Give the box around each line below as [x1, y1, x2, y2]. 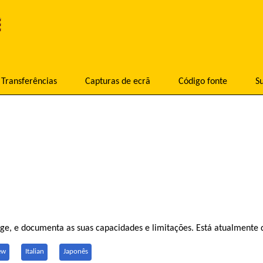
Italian [25, 248, 44, 256]
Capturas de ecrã [85, 77, 150, 86]
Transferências [1, 77, 57, 86]
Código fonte [178, 77, 227, 86]
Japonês [63, 248, 88, 256]
